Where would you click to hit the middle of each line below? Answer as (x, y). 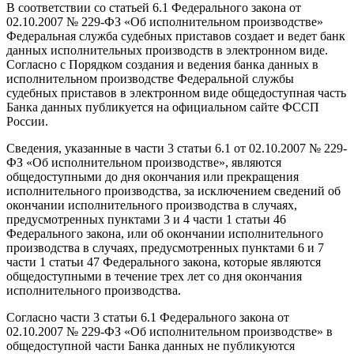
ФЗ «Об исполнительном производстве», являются (144, 162)
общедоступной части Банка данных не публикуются (151, 346)
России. (27, 121)
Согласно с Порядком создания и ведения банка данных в (162, 64)
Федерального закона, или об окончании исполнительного (165, 233)
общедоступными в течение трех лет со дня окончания (154, 276)
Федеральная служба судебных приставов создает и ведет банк (176, 36)
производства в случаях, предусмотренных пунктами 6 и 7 (165, 248)
